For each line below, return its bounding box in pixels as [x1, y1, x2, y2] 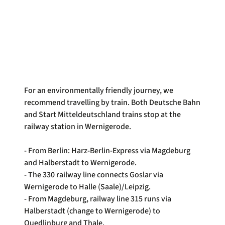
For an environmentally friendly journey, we [24, 84, 173, 96]
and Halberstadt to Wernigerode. [24, 157, 140, 168]
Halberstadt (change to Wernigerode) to [24, 205, 160, 216]
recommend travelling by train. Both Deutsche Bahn [24, 96, 200, 108]
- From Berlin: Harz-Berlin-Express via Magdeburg [24, 145, 190, 156]
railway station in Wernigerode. [24, 121, 131, 132]
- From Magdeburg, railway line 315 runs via [24, 193, 171, 204]
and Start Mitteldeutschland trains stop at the [24, 108, 181, 120]
